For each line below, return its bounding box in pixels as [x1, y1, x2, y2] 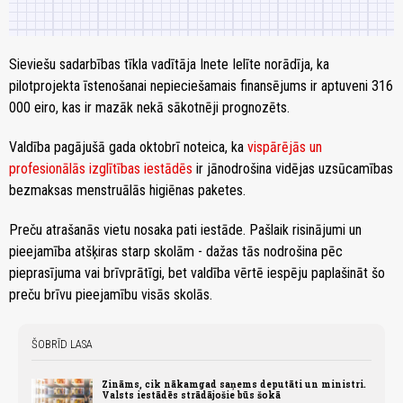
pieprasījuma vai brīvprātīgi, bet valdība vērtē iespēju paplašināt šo [9, 264, 385, 282]
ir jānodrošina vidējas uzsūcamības [193, 160, 393, 178]
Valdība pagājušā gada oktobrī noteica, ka [9, 139, 247, 157]
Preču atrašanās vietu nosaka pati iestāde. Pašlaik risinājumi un [9, 221, 362, 239]
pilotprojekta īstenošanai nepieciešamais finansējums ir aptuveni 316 [9, 77, 393, 95]
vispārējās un [247, 139, 322, 157]
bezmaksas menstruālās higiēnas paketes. [9, 182, 246, 200]
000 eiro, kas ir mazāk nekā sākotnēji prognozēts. [9, 99, 290, 117]
